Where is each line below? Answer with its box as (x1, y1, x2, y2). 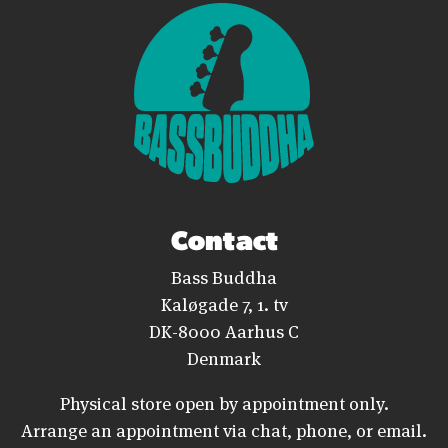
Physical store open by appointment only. (59, 388, 389, 415)
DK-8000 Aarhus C (149, 316, 299, 343)
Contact (170, 220, 278, 257)
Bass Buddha (171, 262, 277, 289)
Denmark (187, 343, 261, 370)
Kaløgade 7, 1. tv (160, 289, 288, 316)
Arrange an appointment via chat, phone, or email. (21, 415, 427, 442)
